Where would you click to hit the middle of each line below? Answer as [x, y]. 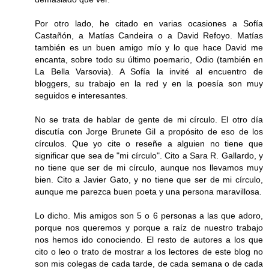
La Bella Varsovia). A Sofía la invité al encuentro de [149, 71]
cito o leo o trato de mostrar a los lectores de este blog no [149, 251]
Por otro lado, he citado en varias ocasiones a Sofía [149, 23]
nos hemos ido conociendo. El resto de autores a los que [149, 239]
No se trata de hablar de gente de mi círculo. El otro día [149, 119]
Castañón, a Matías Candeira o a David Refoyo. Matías [149, 35]
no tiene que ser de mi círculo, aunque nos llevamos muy [149, 167]
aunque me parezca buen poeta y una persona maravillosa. [148, 191]
